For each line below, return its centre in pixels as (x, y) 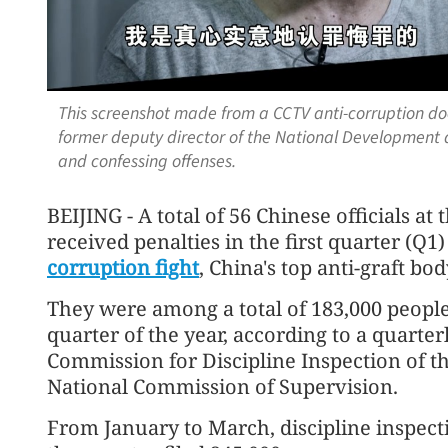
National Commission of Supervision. (222, 386)
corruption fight (123, 267)
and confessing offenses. (146, 161)
